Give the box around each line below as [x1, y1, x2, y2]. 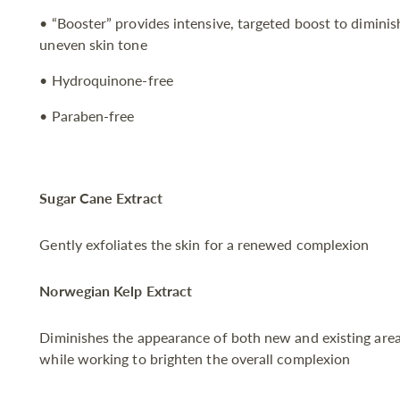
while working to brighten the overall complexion [39, 350, 351, 368]
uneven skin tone [39, 36, 147, 54]
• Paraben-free [39, 107, 135, 125]
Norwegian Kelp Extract [39, 282, 193, 300]
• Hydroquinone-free [39, 71, 173, 89]
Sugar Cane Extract [39, 189, 162, 207]
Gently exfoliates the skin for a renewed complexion [39, 236, 370, 254]
